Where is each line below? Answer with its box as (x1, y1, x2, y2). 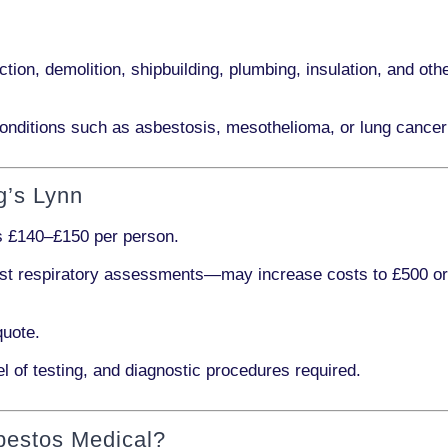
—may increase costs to (204, 265, 392, 284)
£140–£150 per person (8, 227, 174, 246)
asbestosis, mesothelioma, (135, 117, 335, 137)
